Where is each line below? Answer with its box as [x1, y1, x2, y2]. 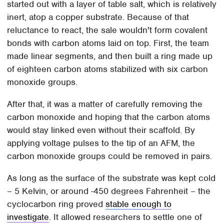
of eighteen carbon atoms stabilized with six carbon [7, 63, 208, 74]
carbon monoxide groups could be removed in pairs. [7, 150, 212, 161]
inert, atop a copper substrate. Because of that [7, 11, 189, 22]
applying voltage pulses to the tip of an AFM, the [7, 137, 195, 148]
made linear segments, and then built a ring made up [7, 50, 213, 61]
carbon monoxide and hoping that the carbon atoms [7, 111, 210, 122]
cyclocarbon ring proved [7, 198, 106, 209]
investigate [7, 211, 49, 222]
